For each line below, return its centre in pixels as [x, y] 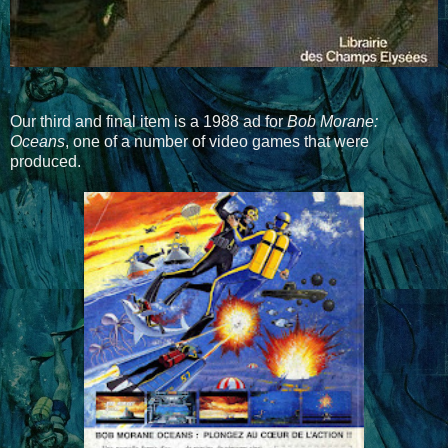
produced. [45, 162]
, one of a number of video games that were [217, 142]
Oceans [37, 142]
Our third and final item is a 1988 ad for [148, 122]
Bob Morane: [332, 122]
